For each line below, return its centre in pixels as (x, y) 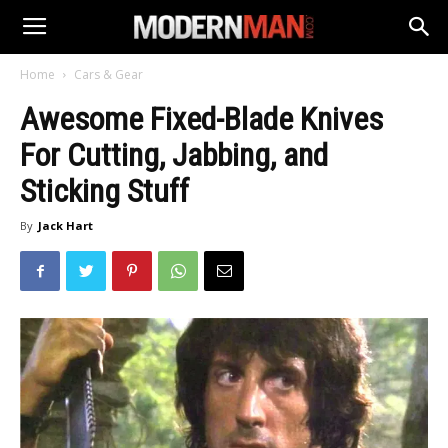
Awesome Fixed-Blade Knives (201, 119)
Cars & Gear (108, 74)
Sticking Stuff (104, 191)
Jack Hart (65, 225)
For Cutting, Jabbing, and (174, 155)
